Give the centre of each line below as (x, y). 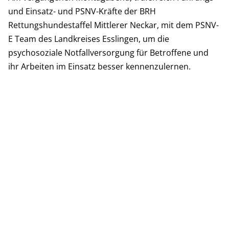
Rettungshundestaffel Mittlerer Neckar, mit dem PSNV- (113, 25)
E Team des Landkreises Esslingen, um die (89, 39)
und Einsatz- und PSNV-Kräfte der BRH (82, 11)
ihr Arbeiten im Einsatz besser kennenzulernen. (99, 66)
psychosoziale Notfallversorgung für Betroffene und (108, 53)
